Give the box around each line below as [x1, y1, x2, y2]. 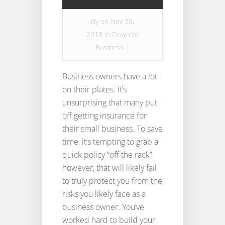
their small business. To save [62, 123, 163, 135]
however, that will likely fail [62, 162, 157, 174]
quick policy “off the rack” [62, 149, 152, 161]
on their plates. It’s [62, 84, 127, 95]
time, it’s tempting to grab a [62, 136, 158, 148]
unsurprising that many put [62, 97, 157, 108]
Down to [112, 30, 139, 40]
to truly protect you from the [62, 175, 162, 187]
